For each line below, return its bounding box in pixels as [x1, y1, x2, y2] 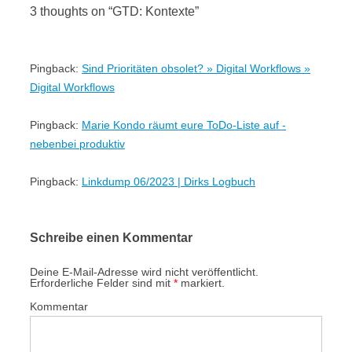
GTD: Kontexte [112, 4, 195, 18]
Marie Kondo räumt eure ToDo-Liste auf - [82, 118, 286, 131]
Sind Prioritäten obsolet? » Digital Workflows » [82, 61, 310, 75]
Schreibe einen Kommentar [30, 230, 192, 244]
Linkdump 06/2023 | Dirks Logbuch [82, 174, 255, 188]
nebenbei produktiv [30, 137, 125, 150]
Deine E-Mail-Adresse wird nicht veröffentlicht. [30, 265, 258, 278]
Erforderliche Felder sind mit [30, 276, 174, 289]
